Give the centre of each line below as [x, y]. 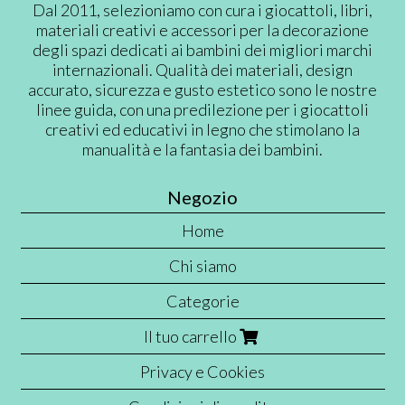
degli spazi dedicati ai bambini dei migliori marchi [202, 50]
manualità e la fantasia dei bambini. [202, 150]
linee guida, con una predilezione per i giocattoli [202, 110]
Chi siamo [202, 266]
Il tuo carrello [191, 337]
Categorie [202, 301]
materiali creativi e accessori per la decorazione [202, 30]
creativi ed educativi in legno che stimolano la [202, 130]
